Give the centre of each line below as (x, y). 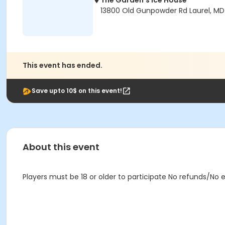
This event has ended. (63, 65)
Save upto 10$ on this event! (77, 91)
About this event (61, 147)
